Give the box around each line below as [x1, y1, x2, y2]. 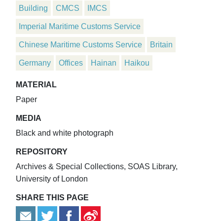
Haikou [124, 59, 149, 68]
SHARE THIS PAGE [16, 193, 89, 202]
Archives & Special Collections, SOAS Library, [16, 162, 178, 171]
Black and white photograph [16, 129, 113, 138]
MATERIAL [16, 80, 57, 89]
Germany [19, 59, 51, 68]
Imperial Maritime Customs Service [19, 22, 141, 31]
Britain [150, 40, 173, 49]
